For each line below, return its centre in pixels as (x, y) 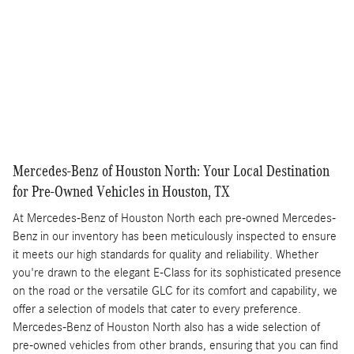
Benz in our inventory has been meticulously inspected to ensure (175, 237)
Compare (64, 100)
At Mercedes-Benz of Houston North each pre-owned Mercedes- (174, 218)
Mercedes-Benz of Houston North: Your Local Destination (171, 170)
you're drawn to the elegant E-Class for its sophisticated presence (177, 273)
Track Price (139, 100)
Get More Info (177, 49)
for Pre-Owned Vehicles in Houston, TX (121, 191)
